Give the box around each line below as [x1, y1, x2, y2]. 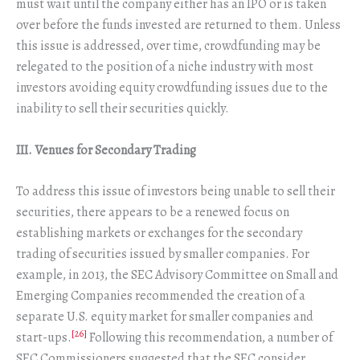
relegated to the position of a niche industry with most [16, 58, 313, 76]
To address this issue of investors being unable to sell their [16, 182, 335, 201]
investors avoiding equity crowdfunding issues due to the [16, 79, 328, 97]
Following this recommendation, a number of [87, 329, 333, 347]
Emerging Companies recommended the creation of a [16, 287, 305, 305]
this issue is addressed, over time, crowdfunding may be [16, 37, 321, 55]
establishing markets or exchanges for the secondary [16, 224, 302, 243]
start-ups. [16, 329, 72, 347]
